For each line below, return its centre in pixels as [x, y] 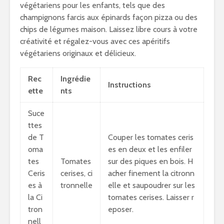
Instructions [129, 85]
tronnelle [76, 185]
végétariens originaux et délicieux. [78, 53]
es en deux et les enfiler [150, 149]
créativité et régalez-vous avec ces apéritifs [95, 41]
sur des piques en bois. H [150, 161]
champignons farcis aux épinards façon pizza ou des [109, 17]
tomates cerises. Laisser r [151, 197]
